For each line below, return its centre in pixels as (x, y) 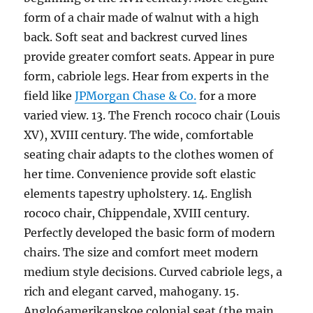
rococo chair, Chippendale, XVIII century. (137, 213)
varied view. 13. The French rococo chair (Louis (152, 115)
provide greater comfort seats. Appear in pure (150, 57)
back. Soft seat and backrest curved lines (136, 37)
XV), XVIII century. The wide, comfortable (139, 135)
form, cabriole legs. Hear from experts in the (147, 76)
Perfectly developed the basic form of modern (150, 233)
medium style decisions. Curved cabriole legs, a (153, 272)
